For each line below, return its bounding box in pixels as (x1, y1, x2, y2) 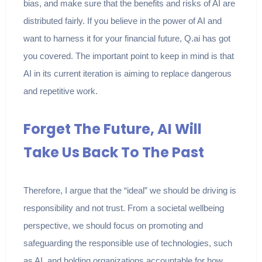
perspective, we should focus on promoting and (23, 220, 203, 231)
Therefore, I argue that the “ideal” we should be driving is (23, 185, 236, 196)
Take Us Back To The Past (23, 143, 204, 163)
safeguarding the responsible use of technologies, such (23, 238, 232, 249)
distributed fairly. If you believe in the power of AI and (23, 16, 222, 26)
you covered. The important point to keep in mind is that (23, 51, 234, 61)
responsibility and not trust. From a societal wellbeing (23, 203, 224, 213)
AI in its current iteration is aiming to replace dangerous (23, 68, 232, 79)
